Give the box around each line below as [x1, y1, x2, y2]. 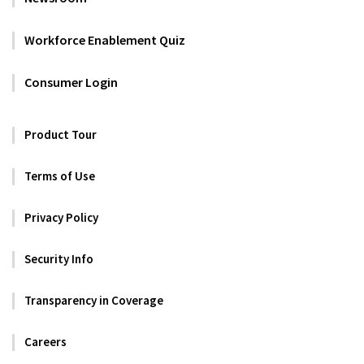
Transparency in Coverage [24, 292, 163, 308]
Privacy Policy [24, 209, 98, 225]
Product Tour [24, 126, 97, 142]
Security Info [24, 250, 93, 266]
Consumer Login [24, 74, 118, 91]
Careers [24, 333, 67, 349]
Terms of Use [24, 167, 95, 184]
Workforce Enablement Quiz [24, 32, 185, 49]
